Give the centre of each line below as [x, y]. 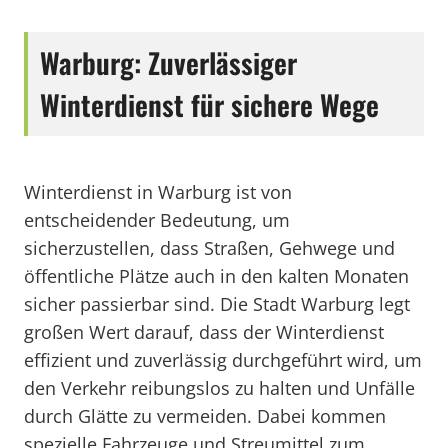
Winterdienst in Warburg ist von [158, 192]
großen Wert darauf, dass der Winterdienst [204, 332]
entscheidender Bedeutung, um [157, 220]
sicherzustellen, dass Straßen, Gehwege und [209, 248]
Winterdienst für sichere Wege [209, 104]
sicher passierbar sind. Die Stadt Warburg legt [217, 304]
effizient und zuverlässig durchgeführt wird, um [223, 360]
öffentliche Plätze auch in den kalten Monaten [216, 276]
